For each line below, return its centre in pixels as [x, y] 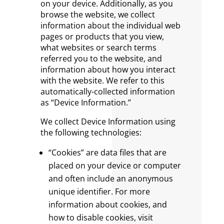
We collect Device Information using [108, 121]
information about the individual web [110, 25]
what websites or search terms [98, 47]
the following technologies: [91, 132]
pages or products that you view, [102, 36]
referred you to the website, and [101, 58]
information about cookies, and [107, 204]
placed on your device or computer [114, 165]
